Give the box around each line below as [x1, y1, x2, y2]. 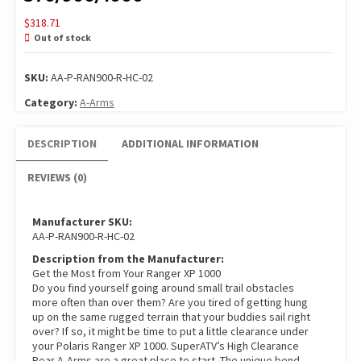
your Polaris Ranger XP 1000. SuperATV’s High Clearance [32, 338, 299, 354]
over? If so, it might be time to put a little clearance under [32, 324, 309, 339]
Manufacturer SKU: [32, 214, 132, 230]
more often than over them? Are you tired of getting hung [32, 295, 308, 310]
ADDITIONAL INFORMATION [122, 136, 259, 151]
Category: [24, 95, 80, 110]
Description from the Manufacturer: [32, 251, 224, 267]
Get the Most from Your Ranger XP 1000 [32, 266, 221, 281]
